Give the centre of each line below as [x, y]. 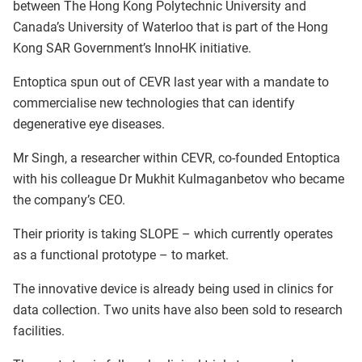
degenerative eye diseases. [89, 124]
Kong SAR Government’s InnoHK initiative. [132, 48]
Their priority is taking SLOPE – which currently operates [173, 234]
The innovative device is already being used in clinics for [173, 289]
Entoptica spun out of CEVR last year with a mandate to [171, 82]
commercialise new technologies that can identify [154, 103]
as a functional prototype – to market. [121, 255]
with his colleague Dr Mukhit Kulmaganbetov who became [179, 179]
